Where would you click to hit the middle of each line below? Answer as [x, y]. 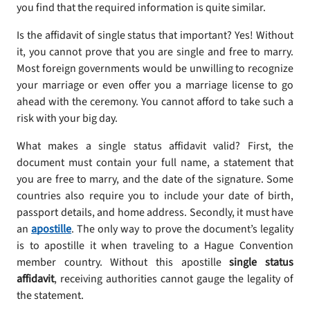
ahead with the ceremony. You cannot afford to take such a [155, 102]
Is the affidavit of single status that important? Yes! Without [155, 35]
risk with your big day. [67, 118]
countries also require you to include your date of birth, [155, 196]
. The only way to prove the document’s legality [183, 229]
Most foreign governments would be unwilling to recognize [155, 69]
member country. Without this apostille [123, 262]
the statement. [50, 295]
